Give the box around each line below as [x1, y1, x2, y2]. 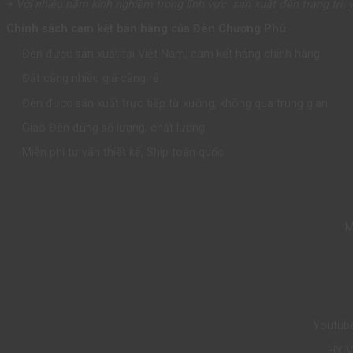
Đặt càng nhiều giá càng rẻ [19, 72, 160, 86]
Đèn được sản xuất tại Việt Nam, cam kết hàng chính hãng [19, 46, 321, 61]
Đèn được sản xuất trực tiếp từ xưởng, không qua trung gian [19, 96, 329, 110]
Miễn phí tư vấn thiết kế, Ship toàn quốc [19, 146, 225, 160]
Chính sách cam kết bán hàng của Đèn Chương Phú [6, 22, 289, 36]
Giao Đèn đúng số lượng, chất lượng [19, 121, 206, 135]
